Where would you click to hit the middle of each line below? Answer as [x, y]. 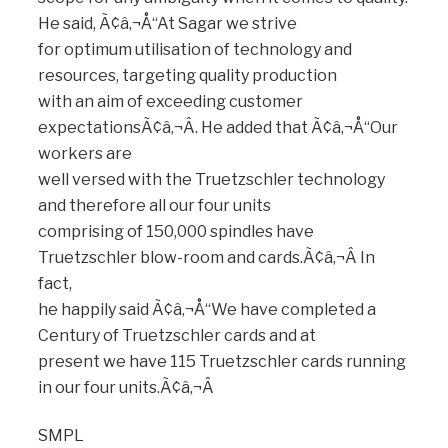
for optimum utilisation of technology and [195, 49]
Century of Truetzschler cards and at [177, 335]
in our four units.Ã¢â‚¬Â [126, 387]
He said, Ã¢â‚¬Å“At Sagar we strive [167, 23]
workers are [85, 153]
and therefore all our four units [154, 205]
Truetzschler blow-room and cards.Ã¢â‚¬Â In [206, 257]
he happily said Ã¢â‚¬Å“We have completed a [207, 309]
